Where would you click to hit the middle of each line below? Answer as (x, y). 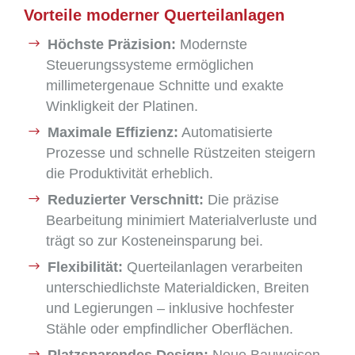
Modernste (212, 44)
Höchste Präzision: (112, 44)
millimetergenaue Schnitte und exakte (165, 86)
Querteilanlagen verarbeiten (213, 267)
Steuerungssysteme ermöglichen (150, 65)
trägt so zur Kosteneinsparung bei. (155, 241)
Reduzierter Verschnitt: (126, 200)
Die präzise (241, 200)
